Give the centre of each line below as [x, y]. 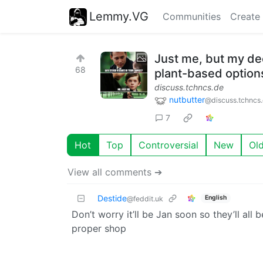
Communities [192, 16]
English [215, 198]
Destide [112, 198]
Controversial [168, 145]
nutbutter [187, 100]
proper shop [99, 228]
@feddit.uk [145, 198]
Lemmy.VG [119, 16]
